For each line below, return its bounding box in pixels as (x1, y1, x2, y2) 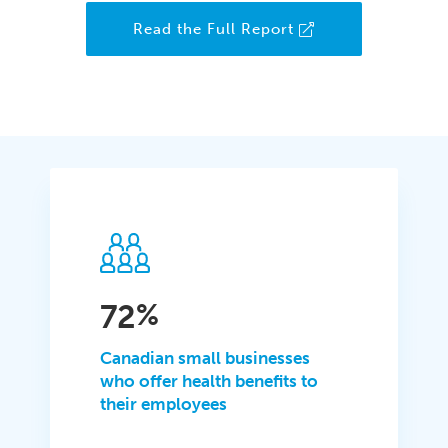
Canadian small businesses (100, 348, 311, 369)
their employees (100, 394, 228, 415)
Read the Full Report (133, 20, 294, 39)
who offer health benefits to (100, 371, 319, 392)
